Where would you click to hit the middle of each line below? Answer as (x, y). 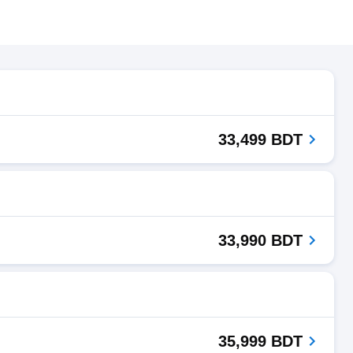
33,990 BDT (260, 240)
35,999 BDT (260, 341)
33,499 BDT (260, 139)
